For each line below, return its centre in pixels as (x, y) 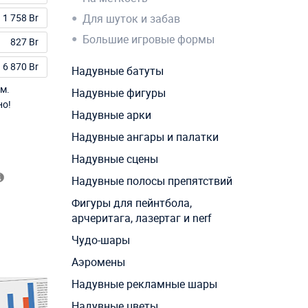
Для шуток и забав (131, 19)
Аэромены (98, 262)
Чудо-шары (100, 240)
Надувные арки (111, 115)
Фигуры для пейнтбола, (131, 203)
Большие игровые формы (148, 40)
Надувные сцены (114, 159)
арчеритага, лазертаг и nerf (141, 218)
